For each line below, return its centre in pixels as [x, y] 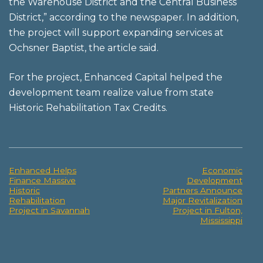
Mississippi [221, 220]
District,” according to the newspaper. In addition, [124, 17]
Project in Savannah [49, 210]
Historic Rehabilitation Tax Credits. [88, 108]
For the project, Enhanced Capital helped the [116, 77]
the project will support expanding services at [116, 33]
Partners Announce [203, 190]
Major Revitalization [203, 200]
